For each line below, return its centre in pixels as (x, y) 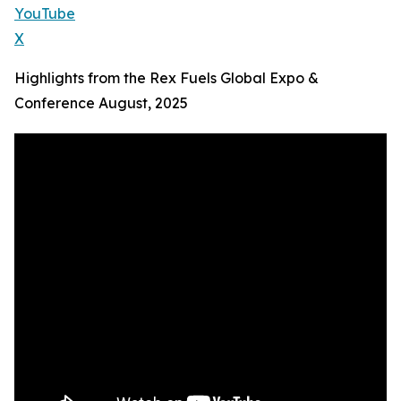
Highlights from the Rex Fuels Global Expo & (166, 78)
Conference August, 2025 (101, 103)
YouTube (45, 13)
